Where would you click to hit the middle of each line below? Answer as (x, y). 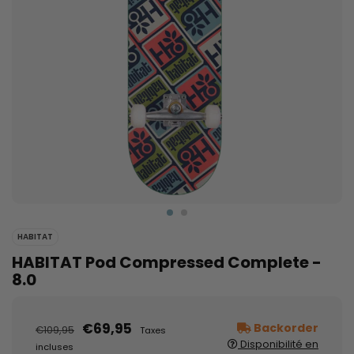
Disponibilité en (278, 345)
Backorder (285, 328)
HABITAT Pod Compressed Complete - (167, 263)
